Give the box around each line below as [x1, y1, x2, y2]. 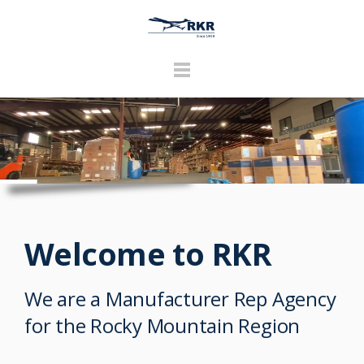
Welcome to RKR [24, 232, 272, 275]
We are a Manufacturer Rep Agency [24, 285, 336, 312]
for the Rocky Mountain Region [24, 312, 301, 339]
